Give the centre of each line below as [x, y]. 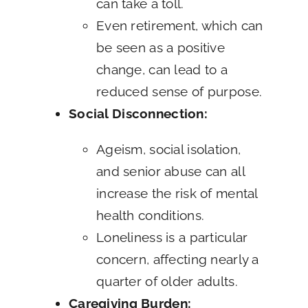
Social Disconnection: [138, 114]
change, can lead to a [162, 70]
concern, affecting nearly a [177, 260]
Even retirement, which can [179, 26]
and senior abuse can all [170, 172]
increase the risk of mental [177, 194]
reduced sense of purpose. [179, 92]
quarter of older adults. [167, 282]
